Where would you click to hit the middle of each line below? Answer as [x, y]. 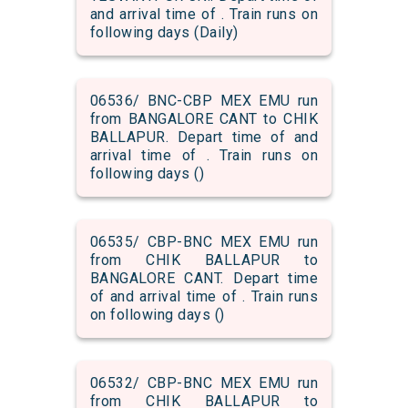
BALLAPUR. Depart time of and [204, 138]
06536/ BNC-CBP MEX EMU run [204, 101]
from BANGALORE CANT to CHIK [204, 119]
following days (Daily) [164, 33]
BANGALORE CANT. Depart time [204, 279]
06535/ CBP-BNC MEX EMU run [204, 242]
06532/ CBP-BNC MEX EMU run [204, 383]
